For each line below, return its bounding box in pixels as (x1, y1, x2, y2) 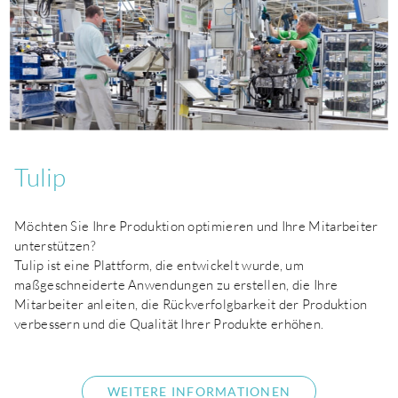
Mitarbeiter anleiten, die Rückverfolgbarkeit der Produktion (14, 295, 368, 313)
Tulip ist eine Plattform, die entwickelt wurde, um (14, 256, 304, 274)
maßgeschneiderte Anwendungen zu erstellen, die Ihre (14, 275, 338, 293)
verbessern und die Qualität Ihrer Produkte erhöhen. (14, 314, 324, 332)
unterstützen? (14, 236, 96, 254)
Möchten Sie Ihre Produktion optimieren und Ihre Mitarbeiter (14, 217, 378, 235)
